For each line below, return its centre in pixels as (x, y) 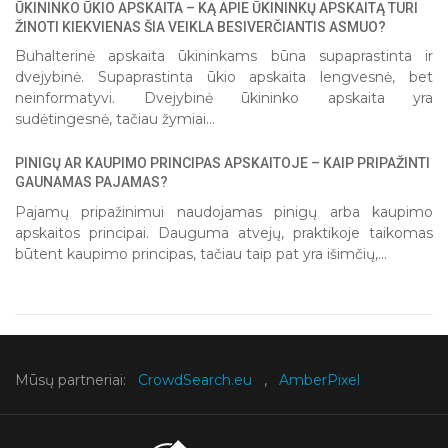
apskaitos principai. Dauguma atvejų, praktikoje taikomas (224, 232)
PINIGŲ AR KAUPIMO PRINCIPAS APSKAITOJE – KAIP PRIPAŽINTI (222, 163)
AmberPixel (319, 379)
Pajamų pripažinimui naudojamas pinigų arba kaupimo (224, 211)
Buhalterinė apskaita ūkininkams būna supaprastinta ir (224, 56)
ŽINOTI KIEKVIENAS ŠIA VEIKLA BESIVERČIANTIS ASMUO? (200, 26)
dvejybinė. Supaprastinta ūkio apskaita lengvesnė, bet (224, 77)
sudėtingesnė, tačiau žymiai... (115, 119)
